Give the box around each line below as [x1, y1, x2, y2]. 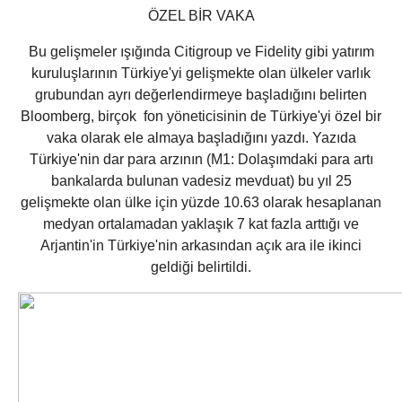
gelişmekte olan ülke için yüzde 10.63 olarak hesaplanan [21, 195, 381, 211]
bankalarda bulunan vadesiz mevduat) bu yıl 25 [50, 173, 352, 189]
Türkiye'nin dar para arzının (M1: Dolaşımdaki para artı [29, 152, 373, 168]
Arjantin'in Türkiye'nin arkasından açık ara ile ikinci [40, 238, 362, 254]
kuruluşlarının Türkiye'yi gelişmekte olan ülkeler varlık [31, 66, 371, 82]
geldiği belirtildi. [151, 259, 251, 275]
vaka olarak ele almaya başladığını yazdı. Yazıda [46, 130, 356, 146]
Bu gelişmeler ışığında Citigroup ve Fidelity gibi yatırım [28, 44, 374, 60]
